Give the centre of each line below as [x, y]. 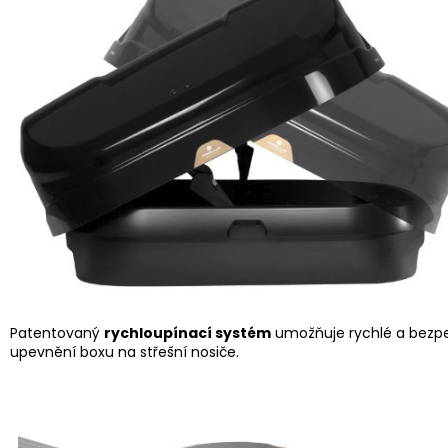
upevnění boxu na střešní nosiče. [124, 352]
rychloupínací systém [187, 333]
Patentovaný [57, 333]
